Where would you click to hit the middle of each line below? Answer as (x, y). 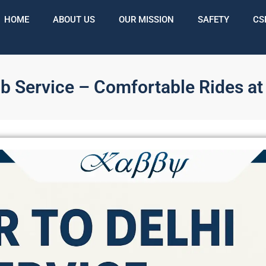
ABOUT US (74, 20)
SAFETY (213, 20)
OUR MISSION (146, 20)
